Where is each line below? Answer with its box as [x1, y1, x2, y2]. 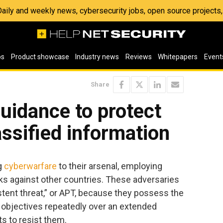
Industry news [75, 53, 119, 61]
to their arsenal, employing [57, 160, 162, 171]
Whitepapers [158, 53, 198, 61]
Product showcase [10, 53, 69, 61]
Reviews [125, 53, 152, 61]
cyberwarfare [4, 160, 57, 171]
